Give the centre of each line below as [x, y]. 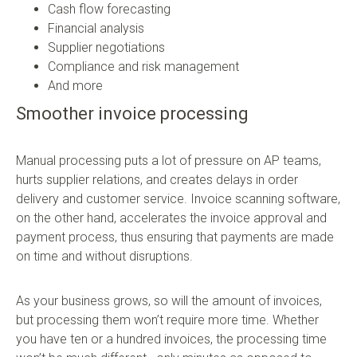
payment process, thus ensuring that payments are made [175, 237]
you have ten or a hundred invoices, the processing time [171, 339]
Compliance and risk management [143, 67]
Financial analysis [96, 29]
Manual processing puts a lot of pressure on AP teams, [169, 161]
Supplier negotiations [106, 48]
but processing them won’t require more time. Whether [167, 320]
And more [75, 86]
